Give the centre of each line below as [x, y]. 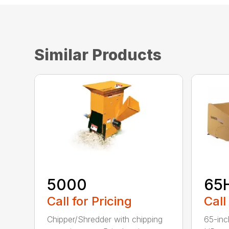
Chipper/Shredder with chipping [105, 219]
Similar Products [98, 55]
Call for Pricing [90, 201]
